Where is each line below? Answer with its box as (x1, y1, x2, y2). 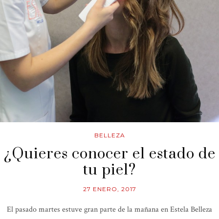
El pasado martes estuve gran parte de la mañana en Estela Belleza (7, 204, 212, 215)
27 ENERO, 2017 (83, 185, 136, 193)
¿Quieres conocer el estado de (3, 145, 216, 164)
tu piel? (83, 161, 136, 180)
